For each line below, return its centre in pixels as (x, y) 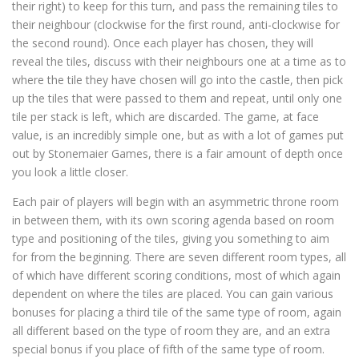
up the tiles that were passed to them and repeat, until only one (177, 98)
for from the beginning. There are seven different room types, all (179, 256)
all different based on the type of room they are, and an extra (171, 330)
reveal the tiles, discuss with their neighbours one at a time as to (179, 61)
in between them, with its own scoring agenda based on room (173, 220)
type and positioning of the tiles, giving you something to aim (171, 238)
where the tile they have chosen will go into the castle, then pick (177, 79)
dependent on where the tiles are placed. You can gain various (173, 293)
